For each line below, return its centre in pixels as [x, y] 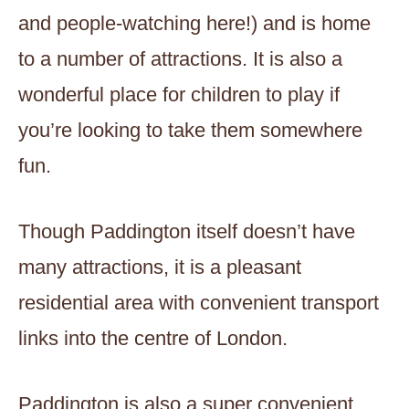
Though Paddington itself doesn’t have [187, 232]
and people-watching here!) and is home [194, 24]
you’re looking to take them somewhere [190, 131]
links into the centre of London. [153, 339]
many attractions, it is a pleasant [160, 267]
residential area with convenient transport [199, 303]
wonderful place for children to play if [179, 95]
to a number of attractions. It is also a [180, 59]
